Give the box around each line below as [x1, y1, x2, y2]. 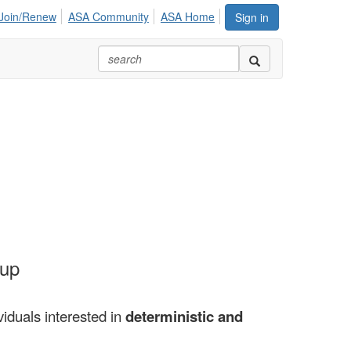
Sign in [235, 9, 269, 25]
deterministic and [125, 305, 243, 327]
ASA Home [161, 9, 215, 24]
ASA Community [67, 9, 149, 24]
